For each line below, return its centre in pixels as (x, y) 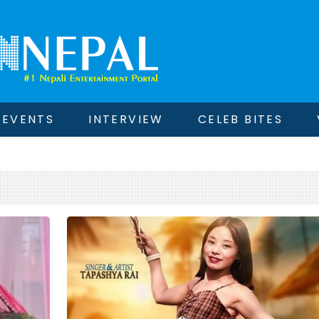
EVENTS (28, 119)
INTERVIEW (126, 119)
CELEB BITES (240, 119)
